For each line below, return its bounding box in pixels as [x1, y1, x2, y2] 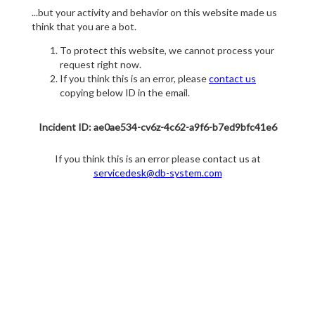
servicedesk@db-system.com [93, 167, 222, 179]
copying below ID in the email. [60, 86, 190, 99]
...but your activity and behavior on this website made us [32, 6, 277, 19]
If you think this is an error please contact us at [54, 153, 261, 165]
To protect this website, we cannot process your [60, 44, 274, 57]
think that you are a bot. [32, 20, 136, 33]
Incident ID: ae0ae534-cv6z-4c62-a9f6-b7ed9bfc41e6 [38, 121, 277, 134]
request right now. [60, 58, 141, 71]
